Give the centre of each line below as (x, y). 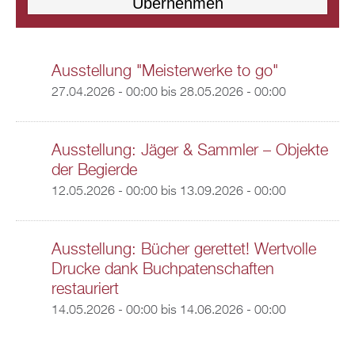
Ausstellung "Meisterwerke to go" (164, 71)
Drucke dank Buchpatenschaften (162, 269)
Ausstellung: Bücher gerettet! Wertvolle (183, 250)
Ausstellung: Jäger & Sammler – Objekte (189, 151)
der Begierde (94, 170)
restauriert (85, 289)
